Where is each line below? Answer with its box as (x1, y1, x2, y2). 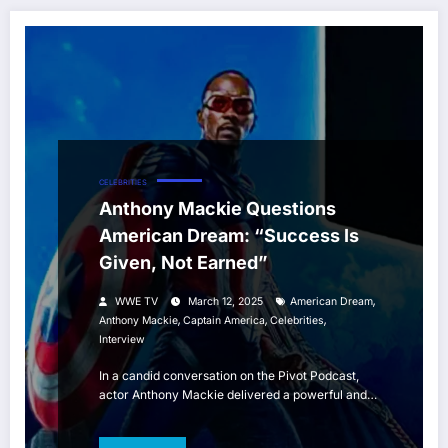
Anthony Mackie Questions (99, 198, 336, 220)
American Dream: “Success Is (99, 225, 359, 247)
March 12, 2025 (188, 295, 263, 309)
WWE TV (115, 295, 158, 309)
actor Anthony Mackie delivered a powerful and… (99, 387, 377, 403)
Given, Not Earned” (99, 252, 268, 274)
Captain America (183, 314, 265, 328)
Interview (99, 333, 145, 347)
